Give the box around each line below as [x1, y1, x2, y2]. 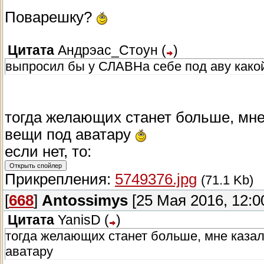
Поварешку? [5, 9, 96, 26]
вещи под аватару [5, 126, 135, 143]
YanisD [58, 213, 101, 228]
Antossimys [42, 192, 128, 209]
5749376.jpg [115, 171, 197, 188]
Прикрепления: [5, 171, 115, 188]
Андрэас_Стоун [58, 43, 158, 58]
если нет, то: [5, 143, 91, 160]
